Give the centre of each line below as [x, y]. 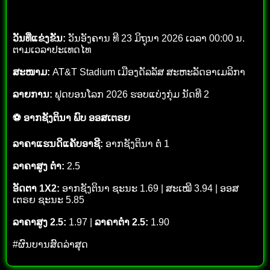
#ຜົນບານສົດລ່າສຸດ [50, 244]
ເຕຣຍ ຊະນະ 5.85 [49, 199]
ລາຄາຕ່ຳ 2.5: [121, 222]
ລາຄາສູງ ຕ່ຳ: [39, 166]
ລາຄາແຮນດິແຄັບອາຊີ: [58, 143]
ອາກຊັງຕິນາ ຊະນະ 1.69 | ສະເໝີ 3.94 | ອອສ [149, 188]
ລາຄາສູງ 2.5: [39, 222]
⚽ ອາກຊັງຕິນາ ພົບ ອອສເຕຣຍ [71, 118]
